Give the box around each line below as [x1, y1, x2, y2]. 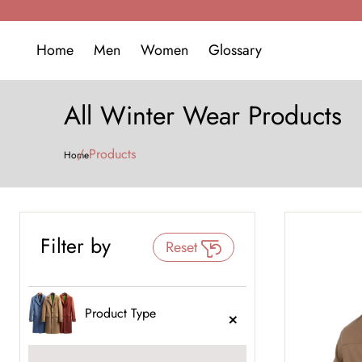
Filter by [40, 231, 111, 260]
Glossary [208, 40, 262, 61]
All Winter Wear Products [64, 97, 343, 134]
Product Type [84, 304, 156, 323]
